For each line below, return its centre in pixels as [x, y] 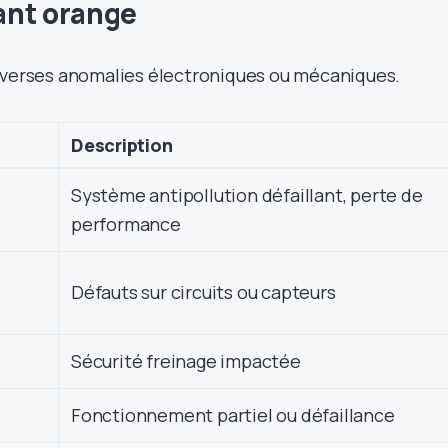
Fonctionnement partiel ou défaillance [233, 414]
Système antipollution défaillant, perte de [247, 194]
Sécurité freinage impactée [186, 360]
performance [126, 223]
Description [122, 144]
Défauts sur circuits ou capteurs [203, 291]
